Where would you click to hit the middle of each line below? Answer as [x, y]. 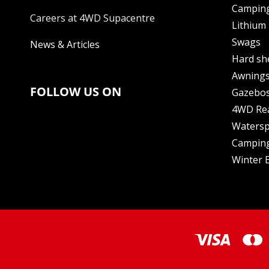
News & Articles [65, 45]
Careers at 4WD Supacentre [92, 18]
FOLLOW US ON [76, 92]
